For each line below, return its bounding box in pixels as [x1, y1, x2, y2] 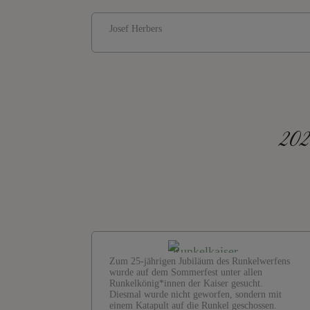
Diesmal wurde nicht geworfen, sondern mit [109, 289, 282, 300]
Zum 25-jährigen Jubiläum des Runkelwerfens [109, 256, 290, 267]
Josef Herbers [109, 24, 162, 34]
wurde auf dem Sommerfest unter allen [109, 267, 262, 278]
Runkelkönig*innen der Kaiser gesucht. [109, 278, 263, 289]
